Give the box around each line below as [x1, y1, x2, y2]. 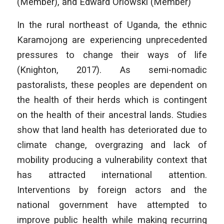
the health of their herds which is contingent [16, 94, 207, 105]
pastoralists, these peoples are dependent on [16, 79, 207, 90]
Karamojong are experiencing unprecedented [16, 34, 207, 45]
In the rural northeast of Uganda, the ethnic [16, 19, 207, 30]
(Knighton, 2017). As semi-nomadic [16, 64, 207, 75]
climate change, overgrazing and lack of [16, 139, 207, 150]
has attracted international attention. [16, 169, 207, 180]
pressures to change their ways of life [16, 49, 207, 60]
